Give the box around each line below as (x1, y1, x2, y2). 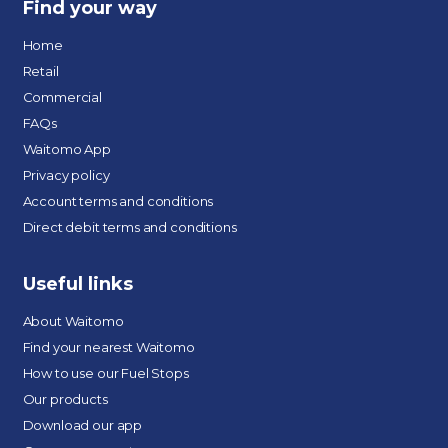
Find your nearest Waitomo (22, 339, 195, 355)
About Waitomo (22, 313, 124, 329)
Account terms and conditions (22, 193, 214, 209)
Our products (22, 391, 108, 407)
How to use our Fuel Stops (22, 365, 189, 381)
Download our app (22, 417, 143, 433)
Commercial (22, 89, 102, 105)
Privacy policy (22, 167, 110, 183)
